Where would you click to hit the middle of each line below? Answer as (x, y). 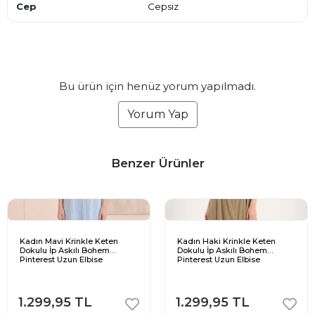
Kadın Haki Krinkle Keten (226, 242)
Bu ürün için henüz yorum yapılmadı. (157, 86)
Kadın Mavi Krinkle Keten (69, 242)
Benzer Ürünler (157, 163)
